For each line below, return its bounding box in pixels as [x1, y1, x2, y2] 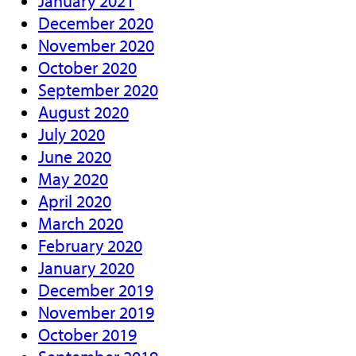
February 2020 [38, 234, 142, 257]
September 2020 [38, 78, 158, 101]
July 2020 [38, 122, 105, 145]
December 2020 [38, 11, 153, 34]
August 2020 [38, 100, 129, 123]
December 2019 [38, 278, 153, 301]
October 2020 [38, 56, 137, 79]
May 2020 [38, 167, 108, 190]
